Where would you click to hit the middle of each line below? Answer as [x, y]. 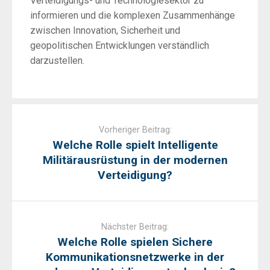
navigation [33, 126]
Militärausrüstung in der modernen [135, 160]
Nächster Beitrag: [135, 227]
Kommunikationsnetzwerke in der [135, 257]
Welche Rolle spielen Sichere [135, 242]
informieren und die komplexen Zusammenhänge [133, 15]
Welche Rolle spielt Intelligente [135, 145]
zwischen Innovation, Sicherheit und [105, 30]
